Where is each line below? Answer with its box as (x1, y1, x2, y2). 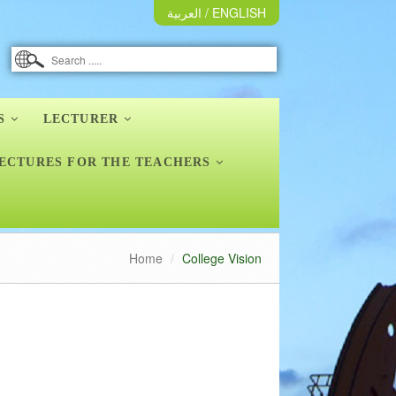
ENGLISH (212, 4, 266, 21)
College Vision (182, 249, 262, 267)
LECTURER (42, 112, 119, 126)
